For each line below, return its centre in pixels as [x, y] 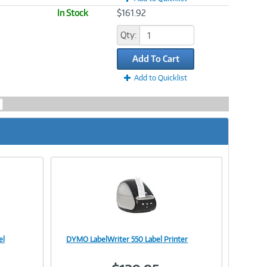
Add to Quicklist [161, 78]
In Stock [73, 13]
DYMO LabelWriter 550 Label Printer [127, 239]
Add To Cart [156, 59]
